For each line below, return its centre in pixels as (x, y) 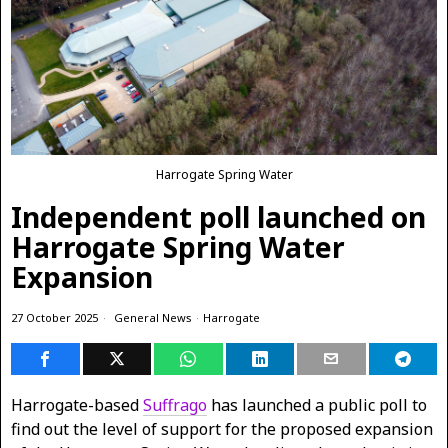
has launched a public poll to (317, 404)
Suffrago (175, 404)
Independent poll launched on (218, 216)
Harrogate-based (77, 404)
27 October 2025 (54, 317)
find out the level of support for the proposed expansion (222, 428)
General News (153, 317)
